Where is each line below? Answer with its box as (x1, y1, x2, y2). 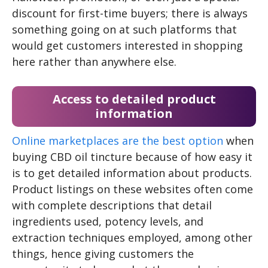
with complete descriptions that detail (12, 198, 212, 213)
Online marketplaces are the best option (12, 133, 223, 148)
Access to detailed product (52, 91, 216, 108)
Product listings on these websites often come (12, 182, 253, 197)
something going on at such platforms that (12, 22, 237, 37)
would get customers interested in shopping (12, 38, 243, 53)
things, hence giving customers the (12, 246, 194, 261)
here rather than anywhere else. (12, 54, 176, 69)
